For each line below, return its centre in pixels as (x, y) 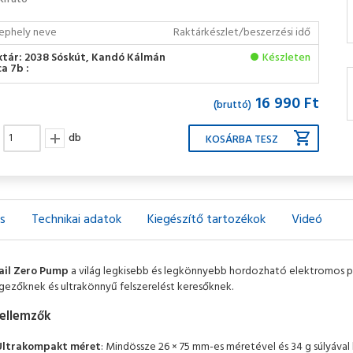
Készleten (287, 58)
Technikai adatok (76, 220)
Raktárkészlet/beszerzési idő (242, 33)
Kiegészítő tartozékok (206, 220)
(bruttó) (233, 105)
